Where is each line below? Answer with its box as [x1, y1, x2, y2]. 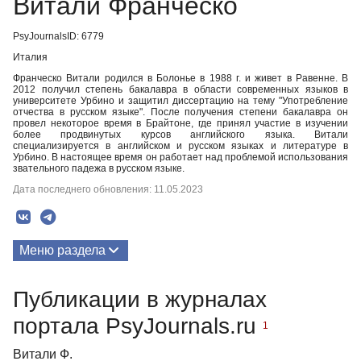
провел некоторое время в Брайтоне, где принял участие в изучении [13, 118, 348, 129]
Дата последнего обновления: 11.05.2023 [13, 184, 203, 195]
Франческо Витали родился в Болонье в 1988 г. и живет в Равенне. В [13, 73, 348, 84]
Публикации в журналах [13, 286, 267, 312]
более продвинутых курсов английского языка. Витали [13, 129, 348, 140]
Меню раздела [19, 243, 106, 257]
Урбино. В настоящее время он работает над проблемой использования [13, 151, 348, 163]
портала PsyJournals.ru [13, 313, 263, 338]
